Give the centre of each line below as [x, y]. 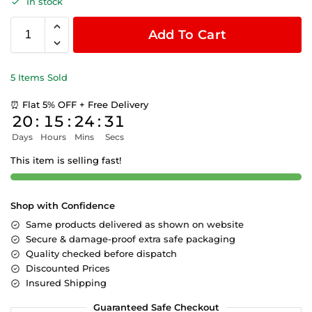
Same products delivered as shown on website [135, 225]
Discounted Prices [68, 268]
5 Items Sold [39, 78]
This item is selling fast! [66, 161]
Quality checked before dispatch [101, 254]
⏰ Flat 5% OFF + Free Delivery [79, 105]
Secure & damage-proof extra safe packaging [131, 239]
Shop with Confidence [63, 206]
